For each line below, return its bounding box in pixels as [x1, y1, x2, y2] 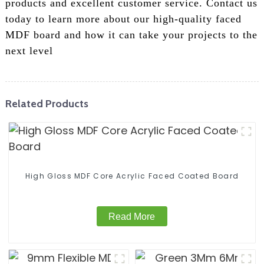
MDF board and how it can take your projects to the [5, 29, 258, 41]
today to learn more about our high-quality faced [5, 13, 242, 25]
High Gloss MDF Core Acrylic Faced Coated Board [25, 171, 239, 181]
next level [5, 45, 53, 57]
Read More [108, 211, 156, 222]
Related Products [5, 97, 88, 110]
